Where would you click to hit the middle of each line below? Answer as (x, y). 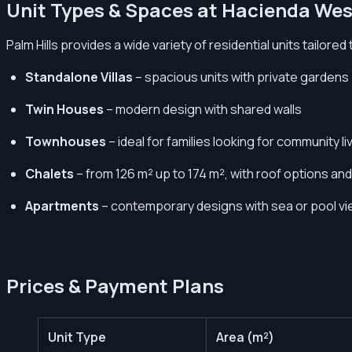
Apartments (62, 205)
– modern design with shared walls (203, 109)
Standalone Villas (79, 77)
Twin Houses (64, 109)
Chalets (49, 173)
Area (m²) (245, 337)
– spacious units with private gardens (241, 77)
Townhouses (66, 141)
